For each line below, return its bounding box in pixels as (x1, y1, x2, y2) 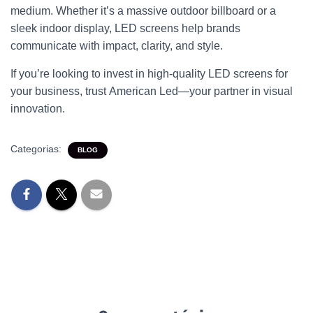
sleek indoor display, (10, 22, 115, 34)
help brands (179, 22, 240, 34)
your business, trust (10, 85, 109, 97)
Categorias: (10, 143, 64, 154)
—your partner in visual (178, 85, 293, 97)
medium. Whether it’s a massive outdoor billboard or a (10, 5, 276, 17)
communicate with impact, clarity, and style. (10, 40, 223, 52)
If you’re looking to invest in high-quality (10, 68, 208, 80)
